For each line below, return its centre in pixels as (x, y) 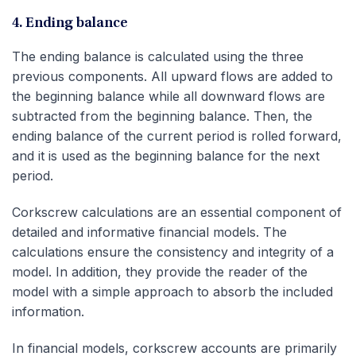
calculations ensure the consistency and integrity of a (173, 252)
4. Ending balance (70, 24)
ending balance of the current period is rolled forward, (177, 136)
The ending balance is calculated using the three (158, 57)
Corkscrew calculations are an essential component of (177, 213)
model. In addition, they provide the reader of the (160, 272)
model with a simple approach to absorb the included (172, 292)
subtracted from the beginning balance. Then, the (162, 116)
